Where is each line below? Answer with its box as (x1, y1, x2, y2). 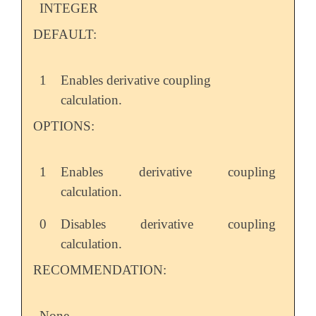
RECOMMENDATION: (32, 262, 166, 277)
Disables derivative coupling (61, 216, 276, 231)
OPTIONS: (32, 118, 95, 133)
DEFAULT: (32, 26, 97, 42)
